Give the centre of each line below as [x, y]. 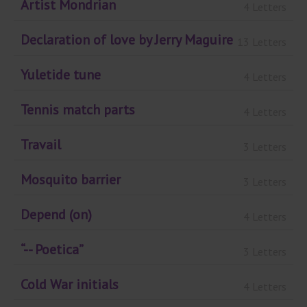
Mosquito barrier [71, 180]
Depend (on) [56, 215]
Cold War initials [70, 285]
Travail [41, 145]
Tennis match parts [78, 110]
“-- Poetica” [52, 250]
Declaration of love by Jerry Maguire [127, 40]
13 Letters [262, 41]
